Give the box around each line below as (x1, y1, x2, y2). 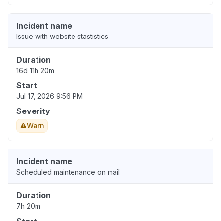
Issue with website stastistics (16, 32, 108, 41)
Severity (16, 106, 50, 116)
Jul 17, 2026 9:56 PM (16, 92, 83, 101)
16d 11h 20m (16, 66, 54, 75)
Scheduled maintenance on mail (16, 168, 120, 177)
